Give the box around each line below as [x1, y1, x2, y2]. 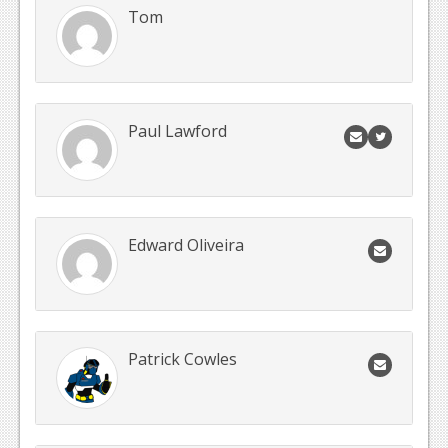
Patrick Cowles [128, 348, 237, 371]
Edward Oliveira [128, 234, 244, 257]
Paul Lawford [128, 120, 227, 143]
